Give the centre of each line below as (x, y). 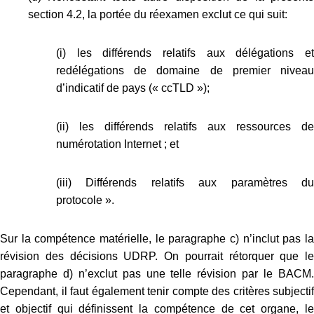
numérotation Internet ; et (117, 144)
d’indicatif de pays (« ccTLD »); (133, 88)
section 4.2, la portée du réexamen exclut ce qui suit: (158, 14)
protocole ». (85, 200)
